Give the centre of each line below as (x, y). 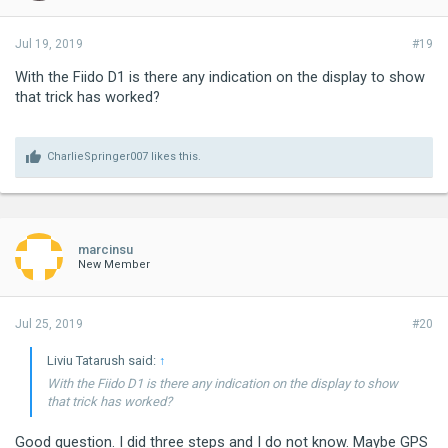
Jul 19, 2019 (49, 43)
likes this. (174, 156)
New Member (114, 264)
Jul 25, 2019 (49, 323)
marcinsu (105, 249)
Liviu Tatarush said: (103, 360)
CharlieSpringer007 (97, 156)
